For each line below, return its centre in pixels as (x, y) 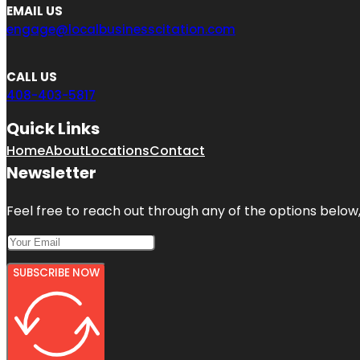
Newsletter (51, 172)
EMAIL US (35, 10)
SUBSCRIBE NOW (56, 272)
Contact (177, 150)
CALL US (32, 76)
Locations (117, 150)
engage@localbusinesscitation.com (121, 29)
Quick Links (53, 128)
